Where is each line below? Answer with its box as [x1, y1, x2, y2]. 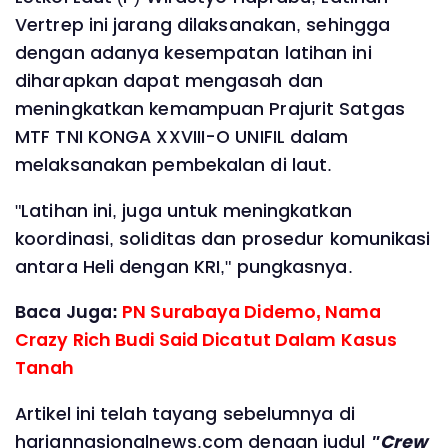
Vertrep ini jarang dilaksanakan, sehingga [15, 13, 391, 38]
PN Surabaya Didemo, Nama [122, 300, 382, 325]
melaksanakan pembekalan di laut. [15, 153, 333, 178]
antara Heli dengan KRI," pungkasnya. [15, 254, 353, 279]
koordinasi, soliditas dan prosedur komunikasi [15, 226, 431, 251]
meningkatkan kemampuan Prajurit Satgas [15, 97, 405, 122]
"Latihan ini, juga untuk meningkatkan [15, 198, 352, 223]
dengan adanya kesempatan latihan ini [15, 41, 372, 66]
